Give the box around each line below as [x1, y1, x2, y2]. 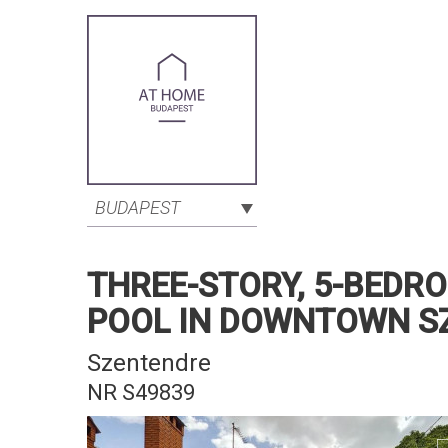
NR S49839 [87, 380, 195, 405]
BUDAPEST [95, 197, 180, 218]
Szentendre [87, 349, 211, 377]
